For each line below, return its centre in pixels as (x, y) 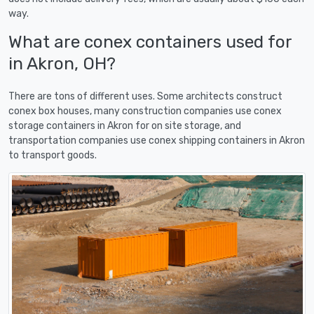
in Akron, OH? (62, 63)
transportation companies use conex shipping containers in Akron (157, 140)
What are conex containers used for (150, 41)
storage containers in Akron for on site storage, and (125, 125)
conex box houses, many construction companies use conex (145, 111)
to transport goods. (53, 155)
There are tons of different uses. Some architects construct (145, 96)
